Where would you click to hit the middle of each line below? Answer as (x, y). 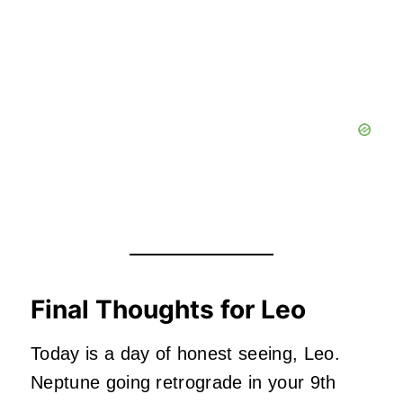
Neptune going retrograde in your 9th (184, 383)
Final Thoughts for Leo (168, 310)
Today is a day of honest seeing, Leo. (185, 354)
